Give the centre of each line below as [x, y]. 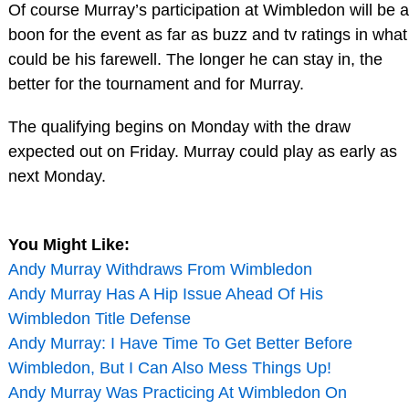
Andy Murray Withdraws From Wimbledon [160, 270]
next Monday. [57, 177]
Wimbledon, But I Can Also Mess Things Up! [169, 368]
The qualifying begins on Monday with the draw [179, 127]
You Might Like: [68, 245]
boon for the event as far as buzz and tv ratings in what [207, 34]
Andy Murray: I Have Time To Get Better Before [180, 344]
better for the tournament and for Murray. [156, 84]
